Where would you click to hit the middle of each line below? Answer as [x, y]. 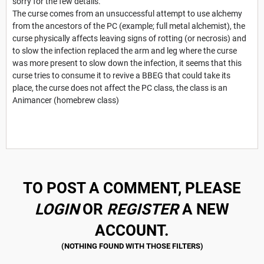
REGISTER [143, 209]
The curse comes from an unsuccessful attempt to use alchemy [127, 13]
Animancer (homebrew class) [66, 100]
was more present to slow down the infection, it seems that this [127, 63]
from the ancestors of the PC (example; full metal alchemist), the [129, 26]
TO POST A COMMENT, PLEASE [132, 188]
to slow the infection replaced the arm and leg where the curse [125, 50]
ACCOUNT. [132, 230]
